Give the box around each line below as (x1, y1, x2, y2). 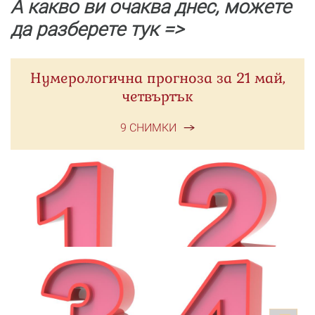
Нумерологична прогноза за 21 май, (30, 69, 285, 87)
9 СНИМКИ (120, 121, 176, 134)
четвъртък (122, 87, 193, 105)
